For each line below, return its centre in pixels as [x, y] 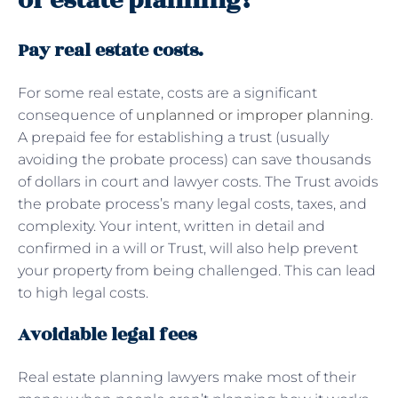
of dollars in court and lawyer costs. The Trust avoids [198, 181]
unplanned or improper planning [253, 115]
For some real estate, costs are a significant [167, 92]
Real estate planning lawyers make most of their [187, 377]
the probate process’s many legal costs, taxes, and [192, 203]
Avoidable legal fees [109, 334]
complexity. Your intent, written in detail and [171, 226]
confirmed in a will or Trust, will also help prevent [188, 248]
